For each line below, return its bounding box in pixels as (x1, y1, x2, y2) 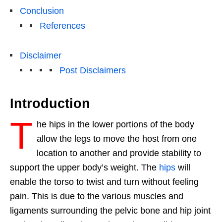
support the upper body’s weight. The (10, 162, 159, 172)
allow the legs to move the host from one (37, 133, 197, 144)
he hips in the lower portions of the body (37, 119, 194, 129)
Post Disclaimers (59, 65, 126, 75)
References (40, 20, 85, 31)
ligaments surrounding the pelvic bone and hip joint (10, 205, 211, 216)
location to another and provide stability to (37, 148, 201, 158)
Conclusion (20, 5, 64, 16)
